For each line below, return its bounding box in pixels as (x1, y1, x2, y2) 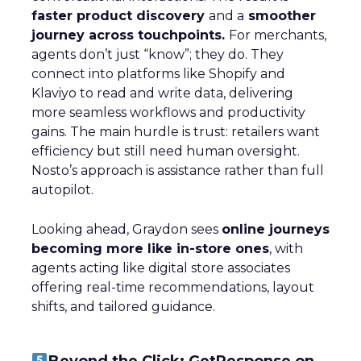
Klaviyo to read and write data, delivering (31, 85, 293, 102)
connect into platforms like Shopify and (31, 66, 285, 82)
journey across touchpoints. (31, 27, 229, 44)
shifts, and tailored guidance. (31, 299, 215, 315)
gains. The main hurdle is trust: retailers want (31, 124, 320, 140)
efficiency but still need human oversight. (31, 143, 300, 160)
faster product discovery (31, 8, 209, 24)
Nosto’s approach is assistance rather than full (31, 163, 324, 179)
